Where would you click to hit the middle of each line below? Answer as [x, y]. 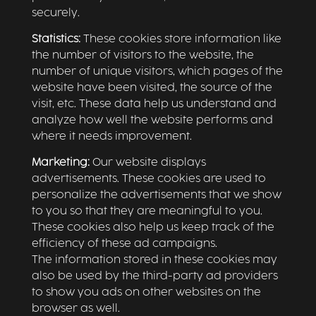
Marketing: [60, 163]
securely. [55, 13]
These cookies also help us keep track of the [153, 227]
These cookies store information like [181, 39]
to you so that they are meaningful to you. [147, 211]
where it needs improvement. [111, 136]
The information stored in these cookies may [154, 260]
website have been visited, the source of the [152, 88]
